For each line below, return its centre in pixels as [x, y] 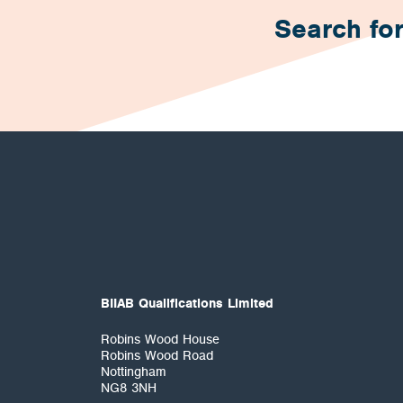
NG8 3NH [129, 388]
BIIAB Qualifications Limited [187, 303]
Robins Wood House [160, 339]
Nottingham [134, 372]
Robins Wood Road [157, 355]
